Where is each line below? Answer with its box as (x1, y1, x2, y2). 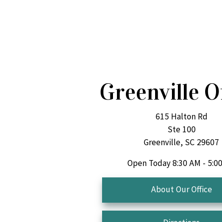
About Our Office (151, 183, 212, 195)
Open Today (127, 157, 170, 168)
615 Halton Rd (155, 111, 208, 122)
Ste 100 (167, 123, 196, 135)
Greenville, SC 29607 (144, 136, 219, 148)
